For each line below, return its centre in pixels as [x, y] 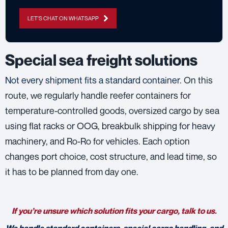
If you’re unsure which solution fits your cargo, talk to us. [114, 210]
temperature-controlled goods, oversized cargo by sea [112, 110]
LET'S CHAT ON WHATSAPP [63, 18]
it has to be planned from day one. [72, 171]
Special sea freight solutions [101, 60]
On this [197, 80]
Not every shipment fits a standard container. [93, 80]
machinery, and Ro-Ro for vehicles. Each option [97, 141]
